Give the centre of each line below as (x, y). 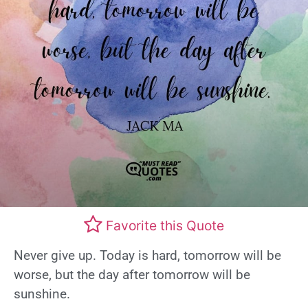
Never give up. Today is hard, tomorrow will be (147, 256)
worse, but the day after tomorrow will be (132, 275)
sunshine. (42, 294)
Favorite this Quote (165, 225)
